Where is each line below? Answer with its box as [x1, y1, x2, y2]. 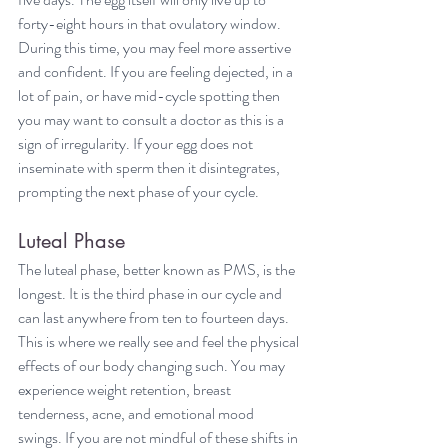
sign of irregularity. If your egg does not [18, 131, 256, 155]
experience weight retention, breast [18, 377, 234, 401]
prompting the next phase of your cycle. [18, 179, 259, 203]
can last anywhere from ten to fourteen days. [18, 305, 292, 329]
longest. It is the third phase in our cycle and [18, 281, 285, 305]
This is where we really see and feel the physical [18, 329, 302, 353]
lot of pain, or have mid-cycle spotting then [18, 83, 283, 107]
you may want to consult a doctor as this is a [18, 107, 287, 131]
